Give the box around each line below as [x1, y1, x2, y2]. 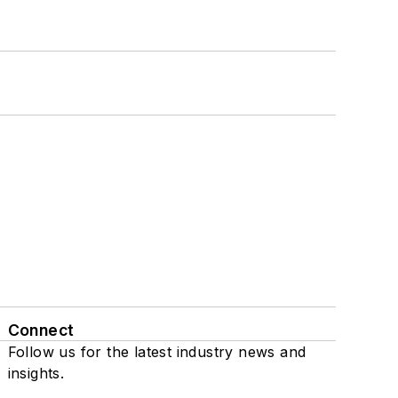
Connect [7, 320, 75, 339]
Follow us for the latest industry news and [7, 342, 306, 361]
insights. [7, 363, 65, 382]
